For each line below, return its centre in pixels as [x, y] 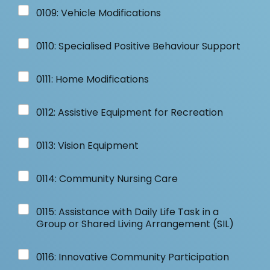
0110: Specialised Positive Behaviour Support [138, 46]
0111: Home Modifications [93, 79]
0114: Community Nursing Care [107, 179]
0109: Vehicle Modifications [99, 13]
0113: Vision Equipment [87, 146]
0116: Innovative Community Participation [133, 257]
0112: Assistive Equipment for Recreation [130, 112]
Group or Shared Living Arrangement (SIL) [135, 224]
